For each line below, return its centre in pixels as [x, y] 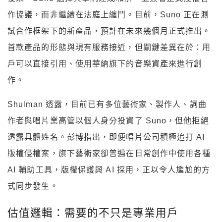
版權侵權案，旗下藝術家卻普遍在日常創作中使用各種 [109, 154]
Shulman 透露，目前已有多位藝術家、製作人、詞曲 [107, 105]
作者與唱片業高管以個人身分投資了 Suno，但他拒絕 [108, 121]
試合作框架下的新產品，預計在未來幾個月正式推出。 [109, 31]
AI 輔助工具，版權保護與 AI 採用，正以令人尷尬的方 [109, 170]
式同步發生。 [33, 186]
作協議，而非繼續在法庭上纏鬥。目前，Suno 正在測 [108, 15]
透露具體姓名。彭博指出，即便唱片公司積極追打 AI [106, 137]
